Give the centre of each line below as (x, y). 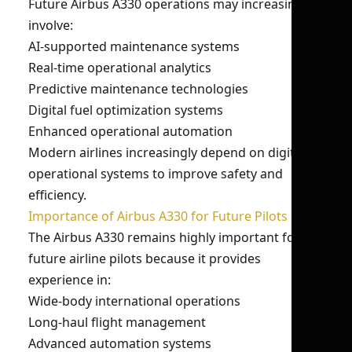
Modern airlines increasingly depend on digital (167, 152)
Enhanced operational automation (130, 131)
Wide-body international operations (134, 301)
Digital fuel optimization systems (126, 110)
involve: (51, 25)
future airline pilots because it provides (145, 258)
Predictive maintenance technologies (138, 89)
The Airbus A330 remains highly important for (164, 237)
